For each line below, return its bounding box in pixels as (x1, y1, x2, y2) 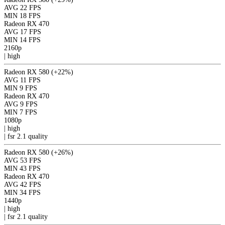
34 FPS (20, 188, 41, 196)
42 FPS (20, 180, 41, 188)
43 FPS (20, 164, 41, 172)
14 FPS (20, 36, 41, 44)
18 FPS (20, 12, 41, 20)
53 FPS (20, 156, 41, 164)
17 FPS (20, 28, 41, 36)
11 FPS (20, 76, 41, 84)
